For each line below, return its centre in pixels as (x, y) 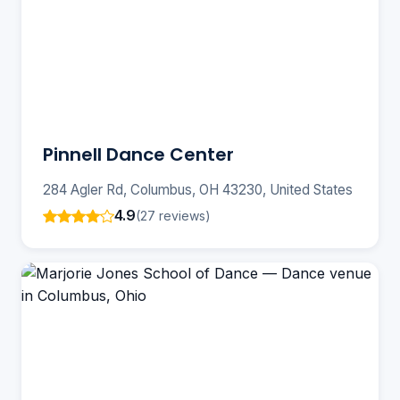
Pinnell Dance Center (138, 155)
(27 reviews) (173, 215)
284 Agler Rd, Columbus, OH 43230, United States (198, 190)
